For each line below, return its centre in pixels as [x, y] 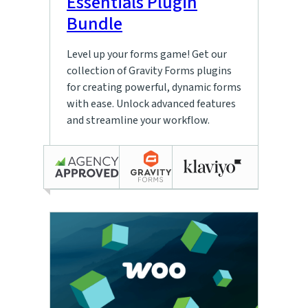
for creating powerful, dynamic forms [154, 87]
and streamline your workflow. [138, 120]
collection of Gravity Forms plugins [149, 70]
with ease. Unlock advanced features [151, 103]
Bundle [95, 24]
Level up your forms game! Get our [147, 54]
